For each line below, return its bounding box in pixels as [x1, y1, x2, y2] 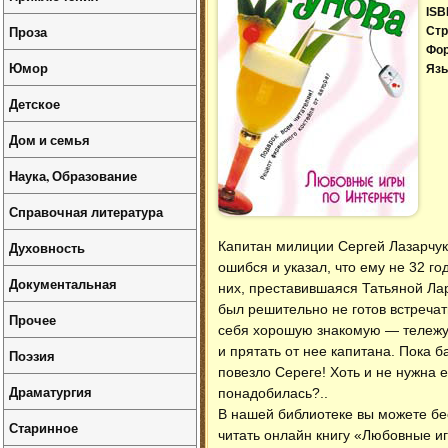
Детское [9, 94, 60, 113]
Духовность [9, 238, 85, 257]
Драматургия [9, 382, 92, 401]
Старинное [9, 418, 78, 437]
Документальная [9, 274, 117, 293]
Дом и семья [9, 130, 90, 149]
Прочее [9, 310, 56, 329]
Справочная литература [9, 202, 163, 221]
